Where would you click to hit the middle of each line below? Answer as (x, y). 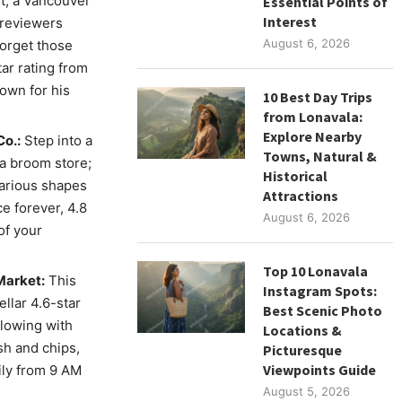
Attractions (301, 195)
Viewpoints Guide (320, 369)
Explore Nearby (313, 136)
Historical (296, 175)
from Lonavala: (313, 116)
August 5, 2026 (307, 391)
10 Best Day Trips (318, 96)
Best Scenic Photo (323, 310)
